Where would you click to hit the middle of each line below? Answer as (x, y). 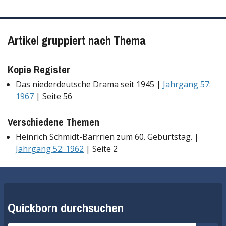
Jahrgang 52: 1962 (50, 149)
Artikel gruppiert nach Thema (77, 41)
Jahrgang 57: (187, 84)
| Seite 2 (101, 149)
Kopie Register (39, 69)
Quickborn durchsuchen (66, 208)
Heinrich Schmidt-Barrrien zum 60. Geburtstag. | (107, 137)
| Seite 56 (53, 96)
